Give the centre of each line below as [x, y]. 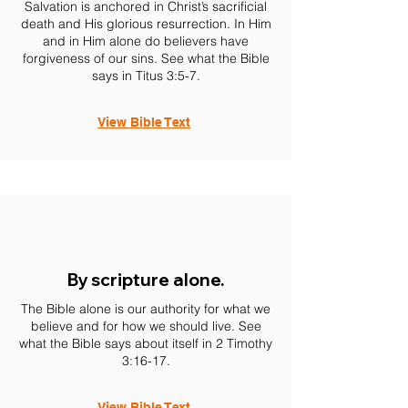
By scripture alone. [146, 280]
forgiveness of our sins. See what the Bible [146, 58]
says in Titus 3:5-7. [146, 76]
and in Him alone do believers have [146, 41]
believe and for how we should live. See [146, 326]
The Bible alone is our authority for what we [146, 309]
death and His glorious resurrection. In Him [146, 24]
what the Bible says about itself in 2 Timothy [146, 343]
